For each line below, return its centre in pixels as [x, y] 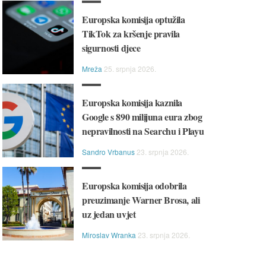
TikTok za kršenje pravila [131, 34]
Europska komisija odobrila [134, 186]
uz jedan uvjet [109, 214]
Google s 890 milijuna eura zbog [142, 117]
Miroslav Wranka [109, 235]
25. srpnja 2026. [130, 69]
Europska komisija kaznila [132, 102]
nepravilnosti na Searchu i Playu [143, 131]
